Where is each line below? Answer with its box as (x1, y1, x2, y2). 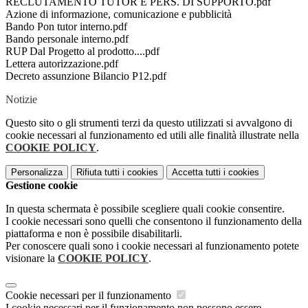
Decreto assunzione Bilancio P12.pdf (5, 69, 166, 82)
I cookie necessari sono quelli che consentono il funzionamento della (5, 214, 302, 227)
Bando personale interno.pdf (5, 32, 129, 45)
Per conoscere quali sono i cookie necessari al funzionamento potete (5, 239, 299, 252)
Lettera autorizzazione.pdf (5, 57, 118, 69)
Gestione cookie (5, 179, 78, 191)
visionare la (5, 252, 58, 264)
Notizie (5, 93, 37, 105)
